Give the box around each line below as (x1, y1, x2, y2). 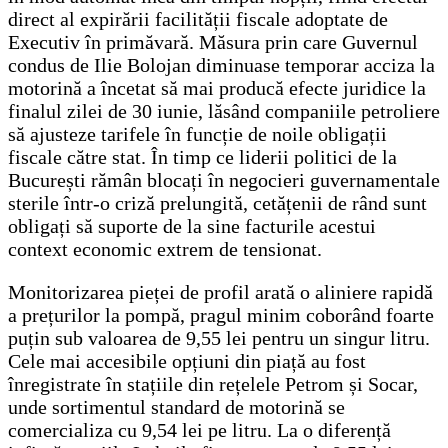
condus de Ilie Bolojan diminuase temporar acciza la (8, 53, 435, 76)
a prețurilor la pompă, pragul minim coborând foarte (8, 303, 434, 326)
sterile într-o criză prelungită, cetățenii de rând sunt (8, 191, 427, 214)
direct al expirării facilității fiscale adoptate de (8, 7, 388, 30)
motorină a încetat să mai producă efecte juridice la (8, 76, 426, 99)
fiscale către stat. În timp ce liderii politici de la (8, 145, 397, 168)
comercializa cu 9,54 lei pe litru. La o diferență (8, 418, 391, 441)
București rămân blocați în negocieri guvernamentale (8, 168, 440, 191)
